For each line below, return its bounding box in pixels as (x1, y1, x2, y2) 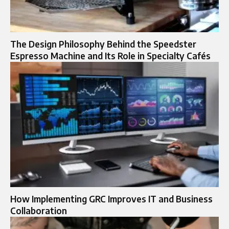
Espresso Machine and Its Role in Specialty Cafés (10, 50, 211, 61)
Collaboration (10, 204, 67, 216)
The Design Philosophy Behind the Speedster (10, 38, 196, 50)
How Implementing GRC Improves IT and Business (10, 193, 213, 204)
